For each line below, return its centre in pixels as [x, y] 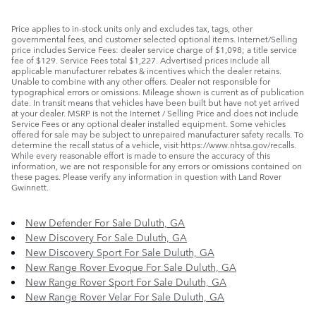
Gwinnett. [30, 187]
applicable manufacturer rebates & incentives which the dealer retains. [146, 70]
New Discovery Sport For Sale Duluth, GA [120, 251]
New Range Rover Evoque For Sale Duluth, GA [131, 266]
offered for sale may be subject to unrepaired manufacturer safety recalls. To [157, 134]
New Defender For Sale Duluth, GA [105, 222]
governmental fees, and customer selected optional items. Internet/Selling [154, 38]
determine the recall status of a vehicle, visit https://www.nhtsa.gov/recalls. [154, 144]
